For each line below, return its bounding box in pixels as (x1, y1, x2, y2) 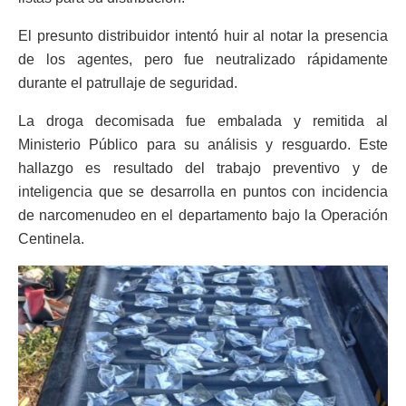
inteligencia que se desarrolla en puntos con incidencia (18, 183, 388, 199)
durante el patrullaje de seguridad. (18, 74, 237, 91)
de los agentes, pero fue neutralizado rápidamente (18, 51, 388, 67)
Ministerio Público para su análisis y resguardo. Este (18, 136, 388, 152)
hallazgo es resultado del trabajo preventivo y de (18, 159, 388, 176)
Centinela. (18, 230, 84, 246)
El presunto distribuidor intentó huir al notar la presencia (18, 27, 388, 43)
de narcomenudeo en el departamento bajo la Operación (18, 207, 388, 223)
